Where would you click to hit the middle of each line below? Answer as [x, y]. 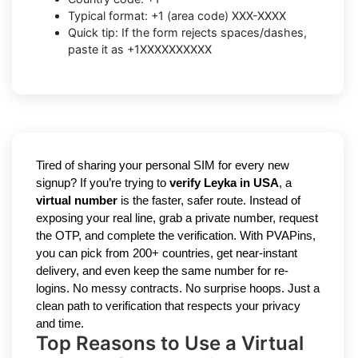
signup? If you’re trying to [103, 183]
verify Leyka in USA [224, 183]
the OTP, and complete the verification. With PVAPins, [176, 236]
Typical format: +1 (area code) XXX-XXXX [177, 16]
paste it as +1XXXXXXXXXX [140, 50]
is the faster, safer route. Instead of [209, 201]
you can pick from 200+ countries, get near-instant [167, 254]
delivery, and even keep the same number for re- [162, 271]
